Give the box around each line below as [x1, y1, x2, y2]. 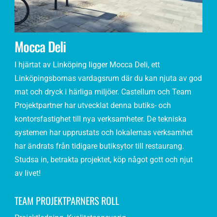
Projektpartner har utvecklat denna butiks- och [14, 101, 171, 110]
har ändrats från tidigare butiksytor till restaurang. [14, 141, 184, 151]
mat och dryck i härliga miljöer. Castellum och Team [14, 87, 191, 97]
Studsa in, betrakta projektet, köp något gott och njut [14, 155, 193, 165]
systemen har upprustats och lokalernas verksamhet [14, 128, 193, 138]
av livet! [14, 169, 41, 178]
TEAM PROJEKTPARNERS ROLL [14, 193, 119, 208]
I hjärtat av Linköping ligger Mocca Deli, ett [14, 60, 160, 70]
